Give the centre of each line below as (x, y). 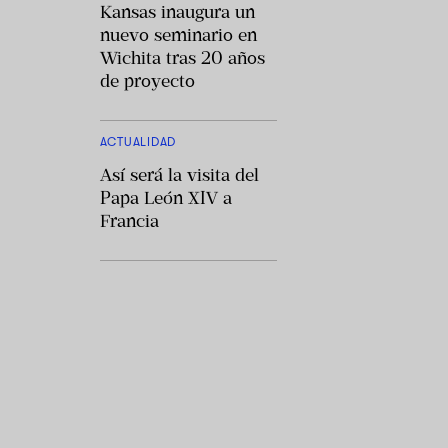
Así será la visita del (179, 174)
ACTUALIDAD (137, 141)
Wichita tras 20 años (182, 57)
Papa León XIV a (165, 197)
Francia (129, 220)
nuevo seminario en (178, 34)
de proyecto (147, 80)
